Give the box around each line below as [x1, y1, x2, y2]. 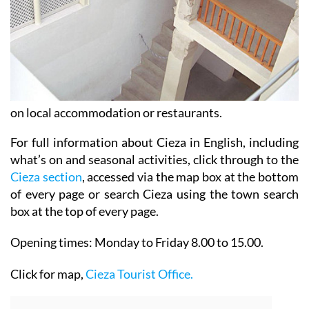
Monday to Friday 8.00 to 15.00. [94, 235, 263, 250]
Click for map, [10, 266, 86, 282]
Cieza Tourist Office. [86, 266, 193, 282]
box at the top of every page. [10, 203, 159, 219]
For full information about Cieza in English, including [10, 134, 299, 150]
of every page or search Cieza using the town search [10, 186, 299, 202]
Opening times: [10, 235, 94, 250]
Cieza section [10, 169, 82, 185]
